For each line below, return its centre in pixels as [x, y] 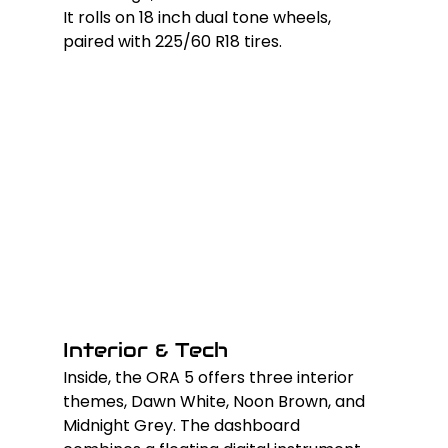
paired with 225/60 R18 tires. [172, 41]
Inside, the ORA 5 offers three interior [210, 377]
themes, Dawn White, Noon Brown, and [215, 401]
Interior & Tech [145, 349]
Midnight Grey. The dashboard [183, 425]
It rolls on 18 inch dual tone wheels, [198, 17]
